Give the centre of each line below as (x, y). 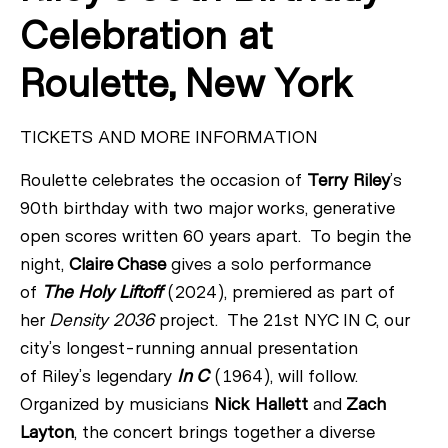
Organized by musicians (117, 404)
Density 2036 (101, 320)
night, (44, 264)
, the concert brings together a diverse (224, 432)
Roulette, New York (186, 84)
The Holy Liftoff (102, 292)
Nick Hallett (261, 404)
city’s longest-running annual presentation (189, 348)
